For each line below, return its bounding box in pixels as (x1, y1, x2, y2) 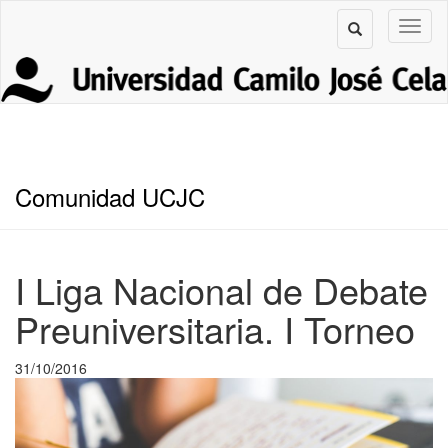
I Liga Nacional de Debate (15, 263, 428, 315)
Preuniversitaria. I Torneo (15, 302, 415, 354)
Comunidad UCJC (15, 178, 205, 214)
